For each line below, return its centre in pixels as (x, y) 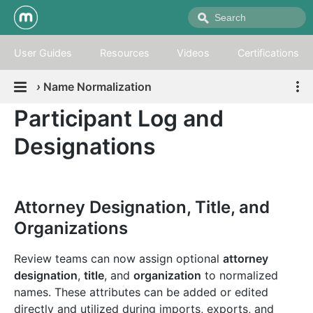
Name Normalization (97, 87)
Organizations (71, 228)
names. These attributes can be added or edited (141, 292)
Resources (124, 52)
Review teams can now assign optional (118, 259)
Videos (194, 52)
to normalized (240, 275)
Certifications (269, 52)
